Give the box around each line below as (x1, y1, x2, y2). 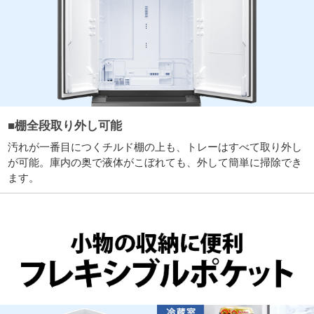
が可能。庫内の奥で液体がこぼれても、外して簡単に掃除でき (8, 156, 303, 169)
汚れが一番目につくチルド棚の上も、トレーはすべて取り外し (8, 141, 303, 153)
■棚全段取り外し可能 (8, 119, 123, 133)
